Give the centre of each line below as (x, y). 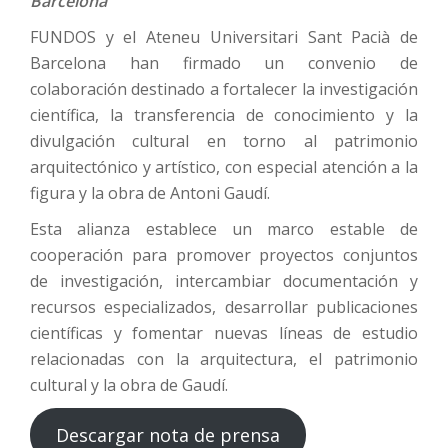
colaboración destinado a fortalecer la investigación (224, 88)
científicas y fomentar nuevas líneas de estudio (224, 332)
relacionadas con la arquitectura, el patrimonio (224, 358)
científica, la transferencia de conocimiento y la (224, 114)
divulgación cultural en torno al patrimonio (224, 140)
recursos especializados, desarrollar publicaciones (224, 306)
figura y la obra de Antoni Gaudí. (150, 192)
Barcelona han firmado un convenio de (224, 62)
